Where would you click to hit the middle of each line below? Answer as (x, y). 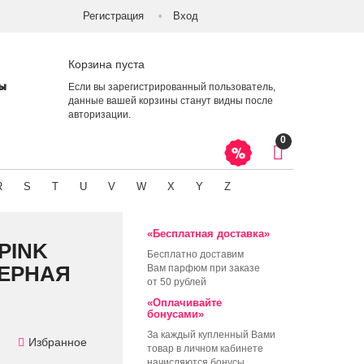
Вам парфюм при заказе (204, 269)
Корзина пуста (106, 64)
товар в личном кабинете (205, 349)
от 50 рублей (177, 282)
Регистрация (113, 16)
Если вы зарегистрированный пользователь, (171, 87)
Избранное (58, 342)
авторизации (98, 114)
